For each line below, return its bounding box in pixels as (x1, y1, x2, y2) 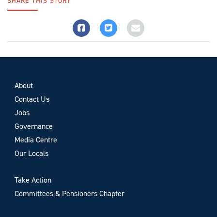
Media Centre (15, 135, 57, 145)
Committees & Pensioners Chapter (15, 188, 124, 199)
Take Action (15, 175, 51, 185)
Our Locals (15, 148, 48, 158)
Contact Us (15, 94, 49, 104)
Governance (15, 121, 53, 131)
